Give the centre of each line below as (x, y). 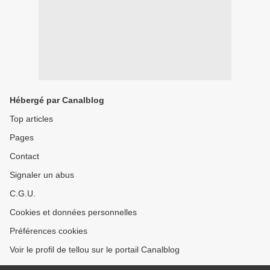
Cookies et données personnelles (73, 212)
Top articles (31, 119)
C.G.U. (23, 193)
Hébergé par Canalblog (57, 100)
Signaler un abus (42, 175)
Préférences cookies (49, 231)
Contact (24, 156)
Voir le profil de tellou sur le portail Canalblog (95, 250)
